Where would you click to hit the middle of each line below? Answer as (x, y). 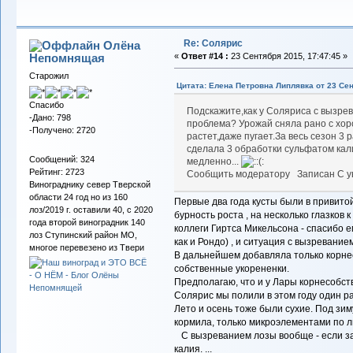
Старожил (48, 75)
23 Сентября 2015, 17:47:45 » (288, 56)
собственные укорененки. (231, 268)
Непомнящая (67, 58)
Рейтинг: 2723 (56, 172)
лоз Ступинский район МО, (83, 235)
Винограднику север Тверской (89, 185)
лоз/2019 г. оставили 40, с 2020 (91, 210)
